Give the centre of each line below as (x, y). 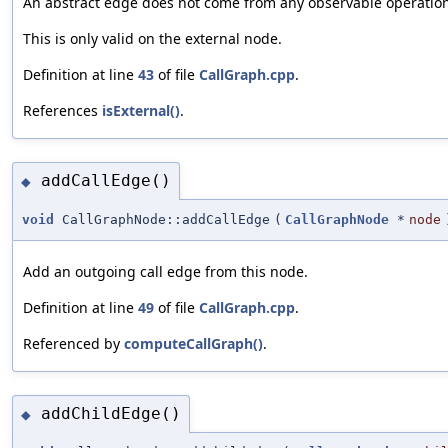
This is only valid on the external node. (152, 39)
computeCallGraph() (193, 343)
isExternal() (141, 111)
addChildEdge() (111, 414)
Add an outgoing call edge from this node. (165, 271)
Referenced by (73, 343)
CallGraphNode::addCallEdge (162, 219)
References (62, 111)
